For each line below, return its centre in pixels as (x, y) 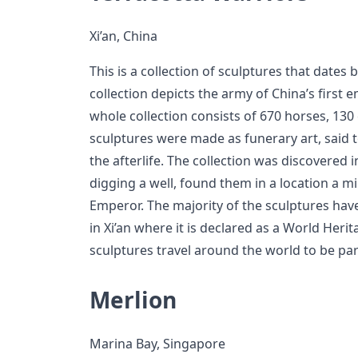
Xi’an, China (123, 36)
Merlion (133, 300)
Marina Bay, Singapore (157, 344)
